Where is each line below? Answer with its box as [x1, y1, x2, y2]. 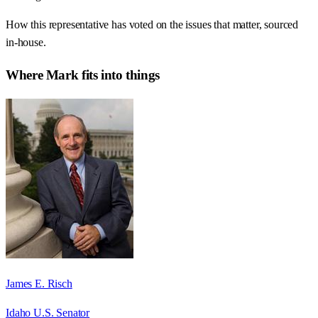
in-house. [6, 36, 46, 49]
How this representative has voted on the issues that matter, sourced [6, 18, 299, 31]
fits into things [78, 67, 160, 82]
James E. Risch [6, 277, 72, 290]
